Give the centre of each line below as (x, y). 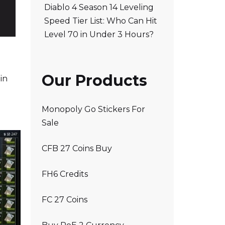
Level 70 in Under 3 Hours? (99, 34)
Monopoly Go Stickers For (93, 109)
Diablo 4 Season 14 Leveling (99, 7)
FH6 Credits (65, 174)
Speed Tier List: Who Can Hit (101, 21)
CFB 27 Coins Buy (77, 148)
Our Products (94, 80)
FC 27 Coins (65, 200)
